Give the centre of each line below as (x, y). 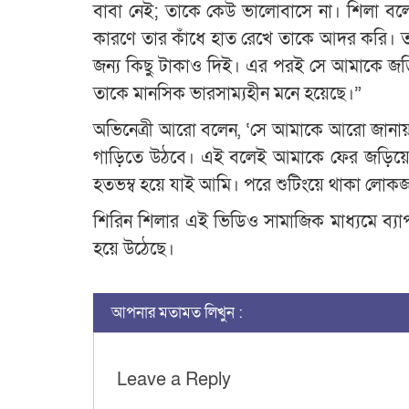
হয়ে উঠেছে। (134, 250)
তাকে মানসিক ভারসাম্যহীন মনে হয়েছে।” (227, 94)
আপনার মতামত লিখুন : (177, 313)
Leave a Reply (174, 380)
